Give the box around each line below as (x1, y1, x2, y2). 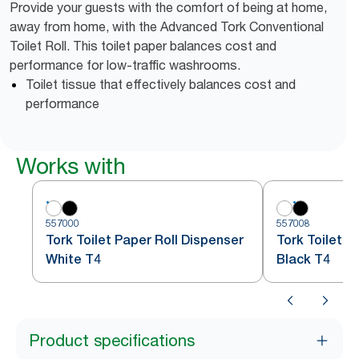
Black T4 (276, 252, 330, 267)
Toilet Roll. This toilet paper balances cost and (10, 38, 276, 54)
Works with (16, 152, 125, 179)
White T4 (46, 252, 101, 267)
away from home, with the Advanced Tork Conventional (10, 18, 324, 34)
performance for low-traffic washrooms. (10, 57, 240, 73)
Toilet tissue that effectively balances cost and (26, 76, 296, 92)
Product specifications (29, 331, 195, 350)
